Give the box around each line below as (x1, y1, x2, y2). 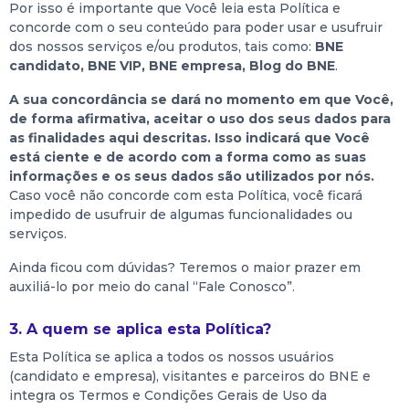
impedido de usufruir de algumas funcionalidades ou (9, 206, 352, 223)
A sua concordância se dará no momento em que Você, (9, 91, 393, 108)
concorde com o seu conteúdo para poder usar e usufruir (9, 19, 383, 36)
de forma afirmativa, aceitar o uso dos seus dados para (9, 110, 391, 127)
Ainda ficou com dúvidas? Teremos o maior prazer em (9, 259, 361, 276)
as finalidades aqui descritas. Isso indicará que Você (9, 130, 370, 146)
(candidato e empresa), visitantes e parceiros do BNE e (9, 368, 371, 384)
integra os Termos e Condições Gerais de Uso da (9, 387, 327, 404)
